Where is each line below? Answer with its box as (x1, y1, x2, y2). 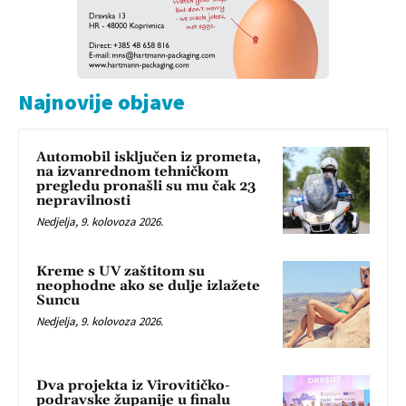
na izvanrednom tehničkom (36, 163, 228, 181)
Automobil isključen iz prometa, (36, 149, 261, 167)
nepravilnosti (36, 192, 130, 210)
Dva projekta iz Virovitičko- (36, 376, 230, 394)
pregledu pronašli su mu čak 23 (36, 178, 256, 196)
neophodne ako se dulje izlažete (36, 277, 260, 295)
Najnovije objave (18, 88, 185, 117)
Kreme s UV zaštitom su (36, 263, 205, 281)
